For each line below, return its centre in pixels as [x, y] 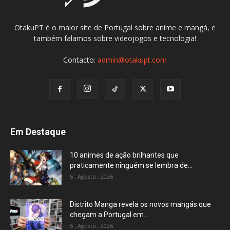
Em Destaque [38, 132]
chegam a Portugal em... [109, 215]
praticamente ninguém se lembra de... [131, 166]
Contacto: [80, 60]
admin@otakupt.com [132, 60]
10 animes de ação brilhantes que [124, 155]
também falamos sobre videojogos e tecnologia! [115, 39]
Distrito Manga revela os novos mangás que [140, 205]
